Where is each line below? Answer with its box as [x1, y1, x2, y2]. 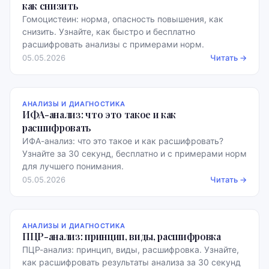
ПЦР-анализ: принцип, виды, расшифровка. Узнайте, [22, 244, 239, 255]
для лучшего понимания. [22, 161, 124, 171]
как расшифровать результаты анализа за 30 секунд [22, 257, 241, 267]
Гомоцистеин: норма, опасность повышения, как [22, 14, 223, 24]
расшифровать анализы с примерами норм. [22, 39, 204, 49]
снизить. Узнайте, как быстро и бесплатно [22, 26, 195, 37]
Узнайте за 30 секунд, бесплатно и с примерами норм [22, 148, 247, 159]
